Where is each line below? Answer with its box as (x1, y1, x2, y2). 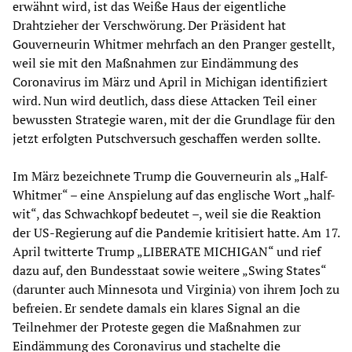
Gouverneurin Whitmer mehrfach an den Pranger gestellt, (13, 35, 335, 53)
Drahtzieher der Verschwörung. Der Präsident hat (13, 16, 286, 34)
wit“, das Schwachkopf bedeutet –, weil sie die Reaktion (13, 204, 321, 222)
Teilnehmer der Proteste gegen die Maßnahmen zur (13, 317, 301, 335)
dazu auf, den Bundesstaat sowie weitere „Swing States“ (13, 261, 326, 279)
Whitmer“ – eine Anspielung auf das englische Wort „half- (13, 185, 335, 203)
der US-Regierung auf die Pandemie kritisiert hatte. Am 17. (13, 223, 339, 241)
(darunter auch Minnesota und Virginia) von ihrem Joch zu (13, 280, 339, 298)
